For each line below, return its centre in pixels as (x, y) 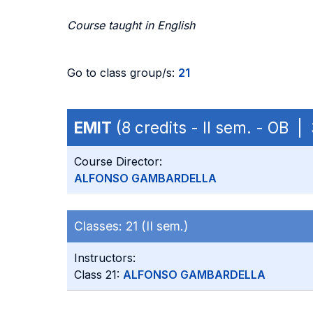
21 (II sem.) (157, 226)
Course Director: (118, 161)
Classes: (100, 226)
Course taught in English (131, 25)
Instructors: (105, 258)
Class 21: (99, 275)
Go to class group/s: (123, 73)
